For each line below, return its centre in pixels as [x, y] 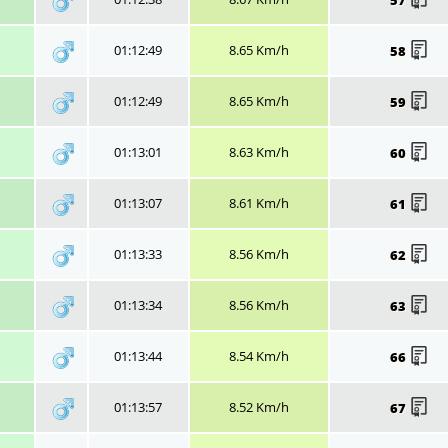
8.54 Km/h [258, 355]
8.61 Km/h [258, 202]
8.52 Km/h [258, 406]
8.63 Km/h [258, 151]
